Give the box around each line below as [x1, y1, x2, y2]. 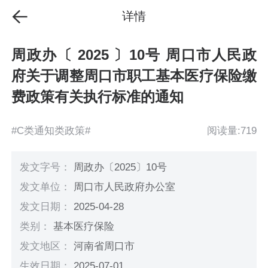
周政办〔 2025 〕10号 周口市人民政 [11, 47, 257, 63]
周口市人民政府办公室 [74, 181, 176, 193]
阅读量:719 [206, 124, 257, 136]
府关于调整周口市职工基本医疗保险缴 [11, 68, 257, 84]
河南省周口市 [74, 240, 135, 252]
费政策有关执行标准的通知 [11, 89, 184, 105]
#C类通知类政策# [11, 124, 91, 136]
